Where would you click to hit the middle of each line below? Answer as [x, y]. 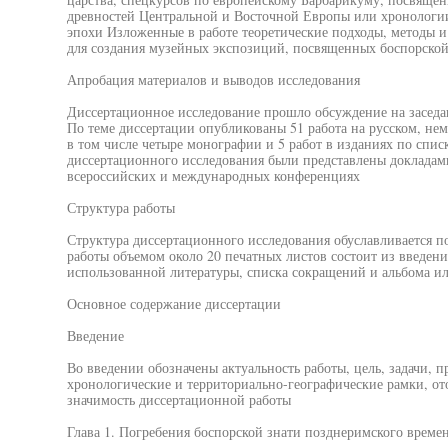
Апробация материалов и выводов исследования [213, 79]
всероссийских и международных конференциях [213, 175]
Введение [95, 335]
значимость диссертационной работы [178, 399]
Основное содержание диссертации [173, 303]
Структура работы [120, 207]
